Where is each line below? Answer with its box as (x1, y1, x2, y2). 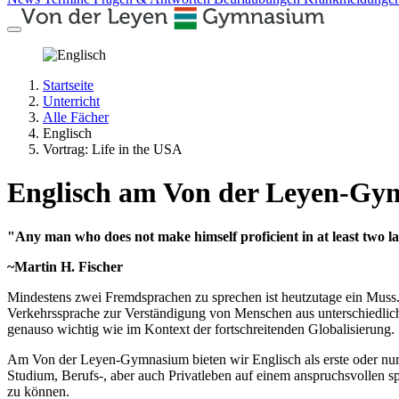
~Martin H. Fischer (7, 258, 123, 274)
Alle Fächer (43, 110, 109, 125)
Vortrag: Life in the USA (43, 142, 183, 157)
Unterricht (43, 94, 100, 109)
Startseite (43, 77, 94, 93)
